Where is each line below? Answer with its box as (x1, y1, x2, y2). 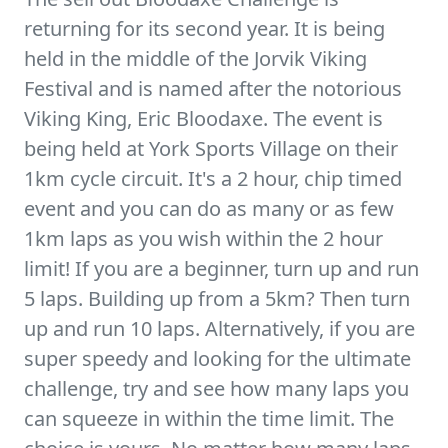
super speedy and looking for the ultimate (24, 345, 411, 372)
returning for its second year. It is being (24, 15, 385, 42)
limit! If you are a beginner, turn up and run (24, 255, 419, 282)
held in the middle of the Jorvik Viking (24, 45, 367, 72)
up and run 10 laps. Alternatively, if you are (24, 315, 415, 342)
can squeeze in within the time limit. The (24, 405, 394, 432)
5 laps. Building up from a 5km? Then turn (24, 285, 410, 312)
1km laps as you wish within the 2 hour (24, 225, 383, 252)
